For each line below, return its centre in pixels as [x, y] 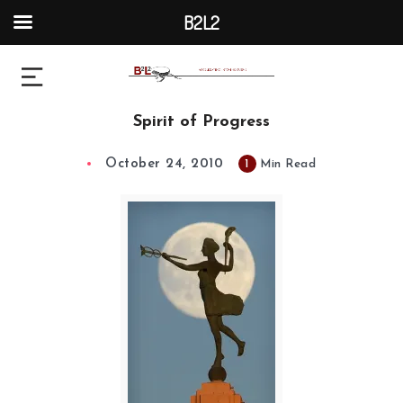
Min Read [286, 165]
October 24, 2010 [164, 165]
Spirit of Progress [201, 122]
